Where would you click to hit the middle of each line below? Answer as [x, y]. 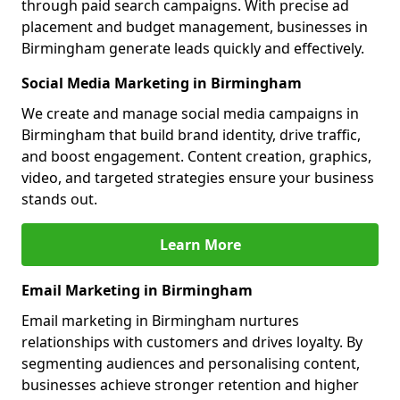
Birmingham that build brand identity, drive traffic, [191, 135]
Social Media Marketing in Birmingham [162, 83]
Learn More [200, 245]
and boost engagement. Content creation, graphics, [196, 156]
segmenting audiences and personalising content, [191, 363]
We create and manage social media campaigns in [190, 113]
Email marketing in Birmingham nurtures [160, 321]
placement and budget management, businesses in [195, 27]
